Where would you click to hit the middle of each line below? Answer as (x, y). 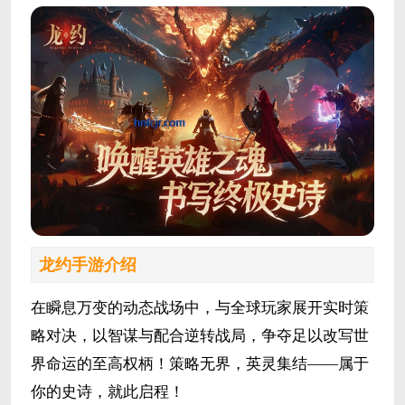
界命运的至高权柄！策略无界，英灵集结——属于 (199, 364)
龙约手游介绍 (87, 265)
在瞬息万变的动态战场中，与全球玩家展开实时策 (199, 308)
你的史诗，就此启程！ (107, 392)
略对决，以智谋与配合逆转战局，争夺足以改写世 (199, 336)
